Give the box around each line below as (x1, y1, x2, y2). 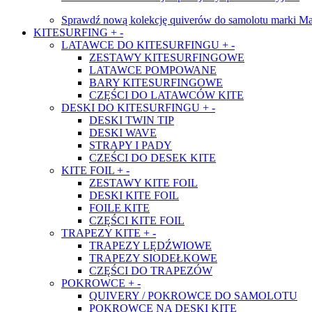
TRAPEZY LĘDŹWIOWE (89, 240, 212, 251)
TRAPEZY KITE (61, 227, 143, 239)
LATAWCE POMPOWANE (89, 64, 217, 76)
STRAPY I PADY (89, 139, 172, 151)
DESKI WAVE (89, 127, 157, 139)
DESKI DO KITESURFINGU (61, 102, 203, 114)
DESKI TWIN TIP (89, 114, 174, 126)
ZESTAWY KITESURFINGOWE (89, 52, 244, 63)
